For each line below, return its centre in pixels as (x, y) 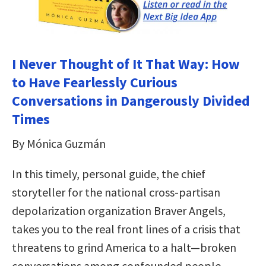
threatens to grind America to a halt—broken (124, 247)
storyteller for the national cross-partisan (116, 192)
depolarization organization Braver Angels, (119, 210)
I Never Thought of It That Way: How (126, 64)
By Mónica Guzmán (59, 143)
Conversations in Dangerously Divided (131, 100)
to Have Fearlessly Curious (95, 82)
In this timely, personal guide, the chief (109, 173)
